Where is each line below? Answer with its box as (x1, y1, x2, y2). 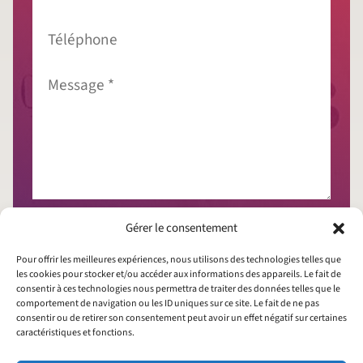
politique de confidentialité (156, 234, 293, 252)
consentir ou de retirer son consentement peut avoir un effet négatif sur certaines (16, 311, 347, 325)
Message (32, 62, 72, 79)
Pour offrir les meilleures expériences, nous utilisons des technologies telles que (16, 253, 341, 267)
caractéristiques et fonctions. (16, 326, 135, 340)
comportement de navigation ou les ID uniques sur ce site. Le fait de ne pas (16, 297, 319, 310)
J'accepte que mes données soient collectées (61, 217, 284, 235)
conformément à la (61, 234, 157, 252)
